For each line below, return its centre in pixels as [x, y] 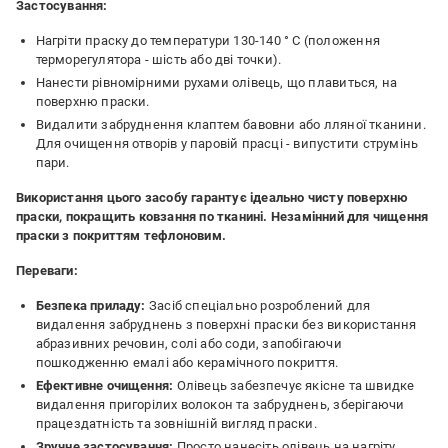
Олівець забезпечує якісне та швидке [295, 385]
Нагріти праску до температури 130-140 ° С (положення [207, 40]
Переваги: [47, 270]
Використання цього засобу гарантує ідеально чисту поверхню [212, 197]
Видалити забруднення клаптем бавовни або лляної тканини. [230, 124]
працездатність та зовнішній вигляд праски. [176, 423]
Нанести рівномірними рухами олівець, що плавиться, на [216, 82]
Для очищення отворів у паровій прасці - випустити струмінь [227, 143]
